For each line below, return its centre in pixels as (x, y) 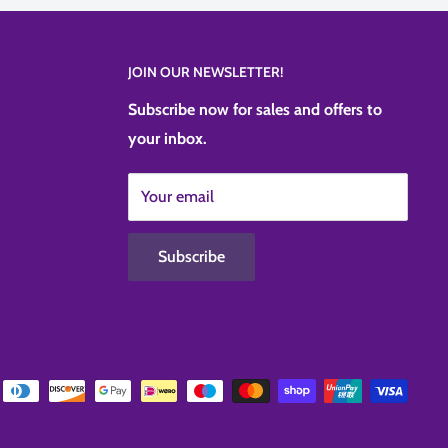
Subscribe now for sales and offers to (255, 110)
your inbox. (167, 139)
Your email (177, 197)
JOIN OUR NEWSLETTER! (205, 71)
